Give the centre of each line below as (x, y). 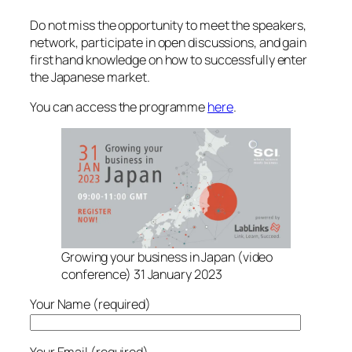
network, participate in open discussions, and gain (168, 42)
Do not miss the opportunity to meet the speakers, (169, 25)
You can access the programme (119, 106)
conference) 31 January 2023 (142, 274)
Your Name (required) (90, 304)
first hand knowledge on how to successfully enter (169, 59)
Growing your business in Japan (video (167, 257)
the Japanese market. (91, 77)
